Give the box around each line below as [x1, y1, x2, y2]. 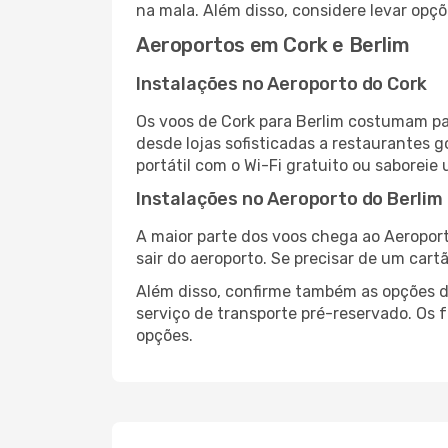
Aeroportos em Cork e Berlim [136, 33, 410, 57]
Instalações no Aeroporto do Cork [136, 73, 428, 95]
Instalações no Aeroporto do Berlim [136, 188, 443, 210]
